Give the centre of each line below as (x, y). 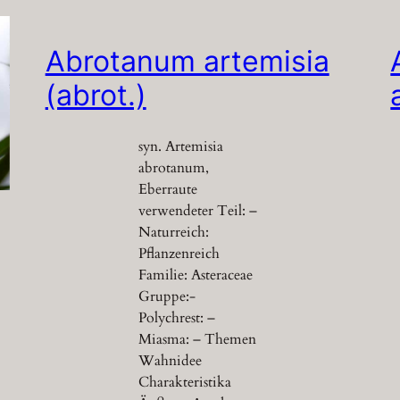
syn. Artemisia (180, 147)
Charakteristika (184, 383)
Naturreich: (173, 233)
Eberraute (167, 190)
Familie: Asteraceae (195, 275)
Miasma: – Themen (197, 340)
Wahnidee (170, 361)
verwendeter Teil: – (197, 211)
